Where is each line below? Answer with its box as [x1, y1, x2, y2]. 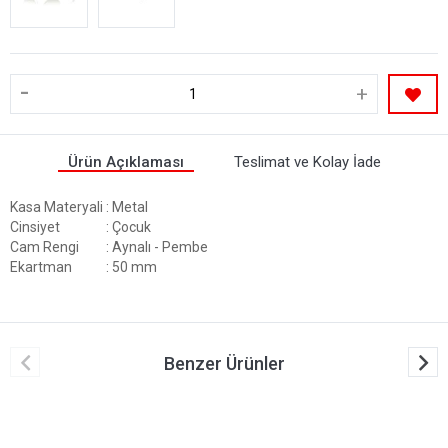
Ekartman [10, 258, 75, 275]
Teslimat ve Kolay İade [233, 152, 381, 171]
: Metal [106, 198, 148, 215]
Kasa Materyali [10, 198, 106, 215]
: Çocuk [106, 218, 151, 235]
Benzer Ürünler [163, 352, 285, 374]
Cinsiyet [10, 218, 63, 235]
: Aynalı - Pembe [106, 238, 208, 255]
